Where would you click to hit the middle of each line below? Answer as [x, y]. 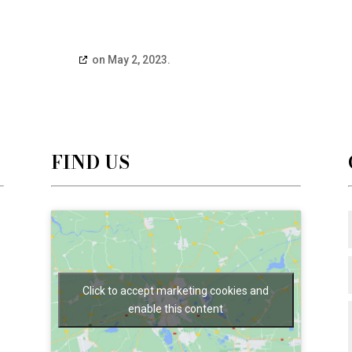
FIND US [90, 162]
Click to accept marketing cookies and [176, 291]
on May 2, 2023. [130, 60]
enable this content [176, 309]
